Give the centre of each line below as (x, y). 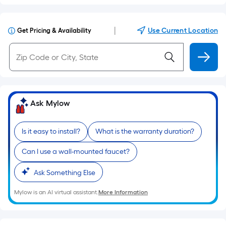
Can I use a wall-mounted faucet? (76, 152)
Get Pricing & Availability (54, 31)
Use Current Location (183, 31)
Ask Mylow (50, 103)
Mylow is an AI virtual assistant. (56, 192)
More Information (123, 192)
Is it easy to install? (51, 131)
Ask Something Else (65, 173)
